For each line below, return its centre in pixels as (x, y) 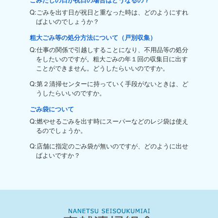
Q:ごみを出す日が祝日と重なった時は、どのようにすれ (109, 12)
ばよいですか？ (58, 155)
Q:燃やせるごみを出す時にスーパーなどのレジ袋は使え (109, 121)
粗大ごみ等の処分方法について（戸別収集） (93, 37)
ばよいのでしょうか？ (67, 21)
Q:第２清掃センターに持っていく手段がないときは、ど (109, 83)
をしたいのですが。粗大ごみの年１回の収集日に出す (112, 58)
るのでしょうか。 (61, 130)
